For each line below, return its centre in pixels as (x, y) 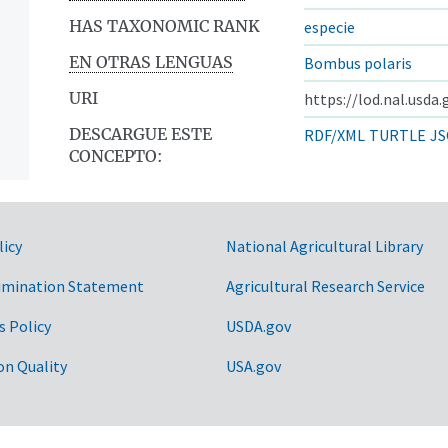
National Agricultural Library (324, 245)
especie (329, 26)
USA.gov (253, 365)
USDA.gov (258, 325)
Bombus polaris (358, 62)
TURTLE (397, 134)
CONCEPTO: (115, 155)
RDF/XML (334, 134)
